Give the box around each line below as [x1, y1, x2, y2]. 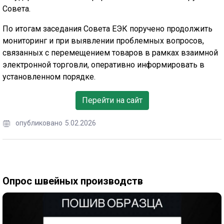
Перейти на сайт [81, 95, 142, 105]
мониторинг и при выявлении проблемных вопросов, [2, 36, 204, 46]
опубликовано [15, 119, 62, 127]
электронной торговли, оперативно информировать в [2, 60, 204, 70]
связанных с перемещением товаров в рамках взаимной [2, 48, 218, 58]
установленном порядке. [2, 72, 95, 82]
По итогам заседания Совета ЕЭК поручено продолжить [2, 24, 212, 34]
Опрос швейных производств [2, 175, 143, 187]
